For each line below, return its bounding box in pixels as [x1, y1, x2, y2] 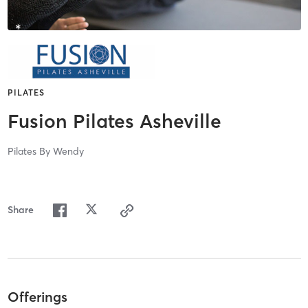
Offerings [7, 287, 67, 305]
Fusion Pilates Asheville [7, 109, 221, 133]
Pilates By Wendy [7, 145, 84, 158]
